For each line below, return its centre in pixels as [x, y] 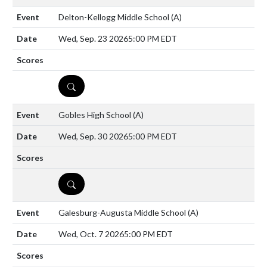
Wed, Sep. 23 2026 [93, 39]
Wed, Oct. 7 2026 [91, 234]
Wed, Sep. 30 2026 [93, 136]
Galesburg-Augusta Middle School [123, 213]
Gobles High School [96, 115]
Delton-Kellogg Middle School [115, 17]
